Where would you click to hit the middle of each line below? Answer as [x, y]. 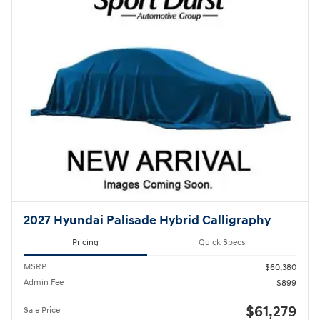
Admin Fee [44, 283]
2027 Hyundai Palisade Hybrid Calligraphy [147, 221]
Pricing [85, 242]
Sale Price [42, 311]
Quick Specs [222, 242]
